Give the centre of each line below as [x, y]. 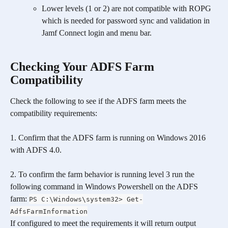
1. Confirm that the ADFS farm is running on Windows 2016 [109, 137]
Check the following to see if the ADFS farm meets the [99, 101]
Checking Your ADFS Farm [84, 66]
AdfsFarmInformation [49, 211]
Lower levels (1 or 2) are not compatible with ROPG [127, 9]
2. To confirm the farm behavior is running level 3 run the [103, 174]
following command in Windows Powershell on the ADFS [105, 186]
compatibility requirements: [54, 113]
